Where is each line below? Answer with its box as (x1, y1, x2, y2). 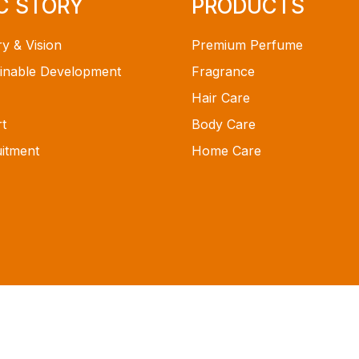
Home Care (192, 143, 261, 159)
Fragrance (192, 63, 255, 79)
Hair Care (192, 90, 250, 106)
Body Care (192, 116, 256, 132)
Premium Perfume (192, 37, 303, 53)
